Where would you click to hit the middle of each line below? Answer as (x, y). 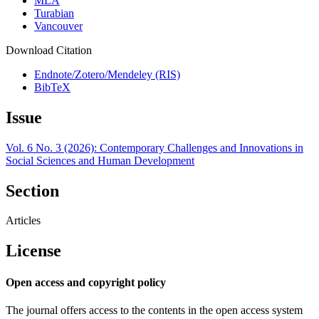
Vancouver (58, 26)
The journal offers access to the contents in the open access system (154, 310)
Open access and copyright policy (86, 282)
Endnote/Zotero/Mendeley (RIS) (107, 74)
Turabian (54, 13)
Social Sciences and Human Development (100, 160)
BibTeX (52, 87)
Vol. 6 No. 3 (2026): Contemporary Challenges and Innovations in (155, 147)
